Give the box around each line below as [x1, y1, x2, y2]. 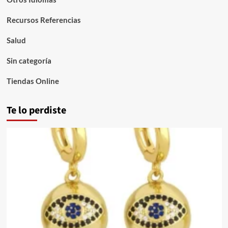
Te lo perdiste [6, 103, 66, 118]
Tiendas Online [6, 76, 59, 85]
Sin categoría [6, 56, 51, 65]
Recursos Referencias [6, 15, 81, 24]
